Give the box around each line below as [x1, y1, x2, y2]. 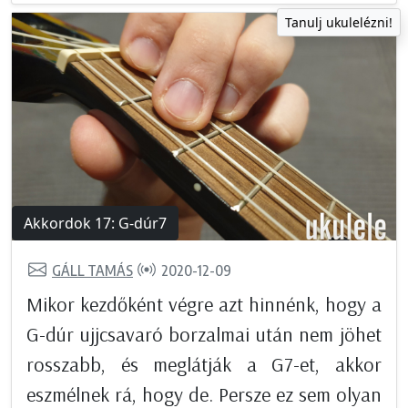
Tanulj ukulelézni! [285, 14, 393, 32]
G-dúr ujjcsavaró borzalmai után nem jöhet [26, 321, 382, 348]
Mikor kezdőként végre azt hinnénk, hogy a [26, 291, 382, 318]
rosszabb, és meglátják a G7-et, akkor [26, 352, 382, 378]
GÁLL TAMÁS [52, 260, 133, 280]
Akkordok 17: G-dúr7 [24, 213, 167, 234]
